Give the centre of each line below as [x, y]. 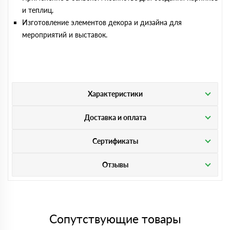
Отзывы [115, 165]
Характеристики [115, 94]
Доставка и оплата [115, 117]
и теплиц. [38, 10]
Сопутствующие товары [115, 219]
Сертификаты [115, 141]
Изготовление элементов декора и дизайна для [102, 22]
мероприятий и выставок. [65, 35]
